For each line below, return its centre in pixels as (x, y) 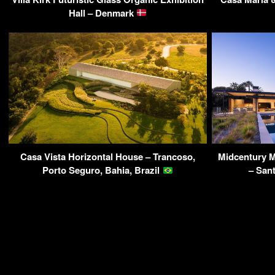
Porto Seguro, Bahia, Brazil (103, 170)
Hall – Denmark (102, 13)
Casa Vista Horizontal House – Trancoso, (108, 157)
